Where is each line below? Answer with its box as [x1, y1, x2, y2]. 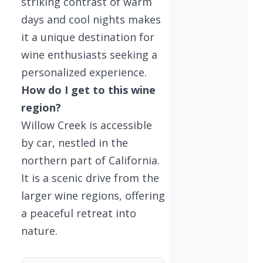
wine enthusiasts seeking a [21, 47, 157, 62]
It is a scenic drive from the [21, 170, 159, 185]
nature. [21, 223, 58, 238]
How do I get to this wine [21, 82, 156, 97]
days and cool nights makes [21, 12, 161, 26]
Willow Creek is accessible [21, 117, 152, 132]
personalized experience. [21, 65, 147, 79]
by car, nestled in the [21, 135, 128, 150]
